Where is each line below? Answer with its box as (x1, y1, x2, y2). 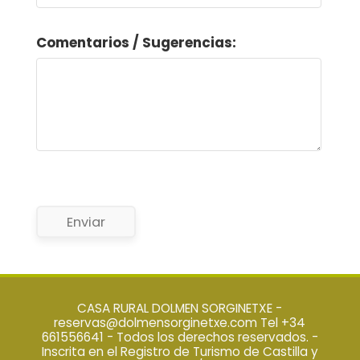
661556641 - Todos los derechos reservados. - (41, 328, 318, 346)
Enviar (66, 213, 105, 232)
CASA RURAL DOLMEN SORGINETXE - (77, 299, 283, 317)
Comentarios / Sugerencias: (35, 32, 236, 52)
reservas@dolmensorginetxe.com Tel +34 (54, 313, 306, 331)
